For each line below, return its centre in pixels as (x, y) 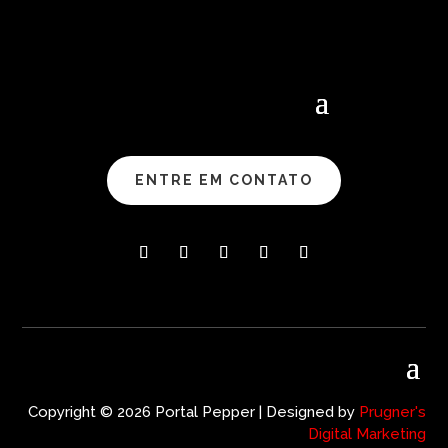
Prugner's (392, 411)
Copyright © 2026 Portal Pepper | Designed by (193, 411)
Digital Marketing (366, 433)
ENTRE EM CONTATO (224, 179)
